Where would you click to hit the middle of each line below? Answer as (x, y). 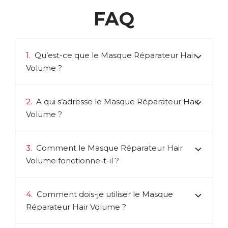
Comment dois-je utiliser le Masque (105, 194)
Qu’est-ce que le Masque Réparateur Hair (115, 55)
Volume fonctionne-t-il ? (73, 161)
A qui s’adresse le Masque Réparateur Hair (117, 102)
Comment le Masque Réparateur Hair (109, 148)
